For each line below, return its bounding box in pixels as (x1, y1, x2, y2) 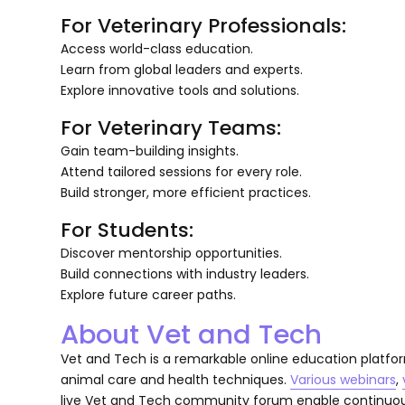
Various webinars (290, 370, 397, 389)
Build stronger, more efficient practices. (61, 183, 312, 202)
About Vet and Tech (61, 315, 323, 353)
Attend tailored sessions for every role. (61, 162, 303, 181)
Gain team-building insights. (61, 141, 240, 160)
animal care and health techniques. (61, 370, 291, 389)
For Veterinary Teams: (61, 113, 282, 142)
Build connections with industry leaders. (61, 264, 310, 283)
